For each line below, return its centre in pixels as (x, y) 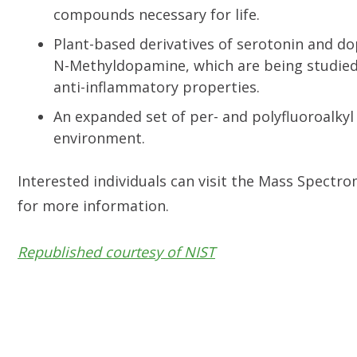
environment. (101, 138)
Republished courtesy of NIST (116, 251)
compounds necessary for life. (157, 14)
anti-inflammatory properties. (157, 87)
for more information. (93, 205)
